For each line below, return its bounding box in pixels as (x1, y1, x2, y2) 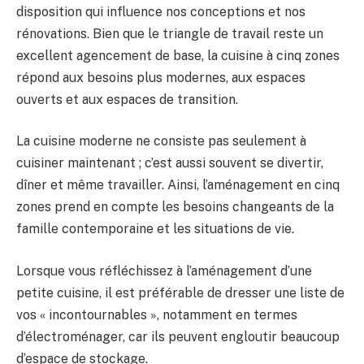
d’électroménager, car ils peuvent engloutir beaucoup (16, 328, 340, 344)
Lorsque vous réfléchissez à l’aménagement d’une (16, 262, 312, 279)
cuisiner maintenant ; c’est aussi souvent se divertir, (16, 155, 323, 171)
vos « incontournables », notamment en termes (16, 306, 297, 323)
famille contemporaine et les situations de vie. (16, 221, 294, 237)
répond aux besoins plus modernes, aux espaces (16, 69, 305, 85)
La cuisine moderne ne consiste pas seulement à (16, 133, 306, 149)
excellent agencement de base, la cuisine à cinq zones (16, 47, 340, 63)
